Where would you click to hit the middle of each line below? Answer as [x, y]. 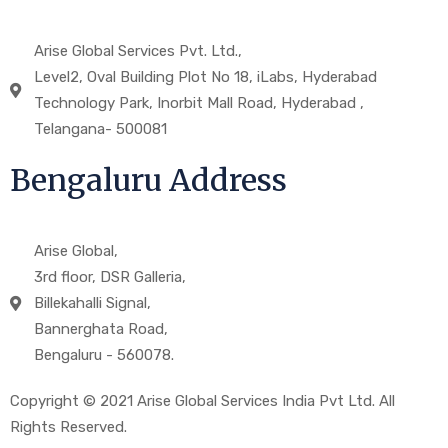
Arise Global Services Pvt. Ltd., [137, 51]
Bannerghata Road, [100, 329]
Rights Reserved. [70, 427]
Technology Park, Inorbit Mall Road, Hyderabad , [198, 103]
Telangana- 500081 [100, 129]
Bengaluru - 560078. [103, 355]
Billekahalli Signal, [92, 303]
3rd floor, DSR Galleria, [109, 277]
